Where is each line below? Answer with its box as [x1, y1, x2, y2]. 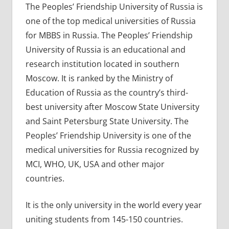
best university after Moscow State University [25, 101, 199, 112]
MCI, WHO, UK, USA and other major [25, 158, 165, 170]
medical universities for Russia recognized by [25, 144, 199, 155]
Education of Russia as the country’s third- [25, 86, 188, 98]
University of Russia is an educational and [25, 43, 186, 55]
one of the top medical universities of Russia [25, 15, 196, 27]
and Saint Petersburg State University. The [25, 115, 189, 127]
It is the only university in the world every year [25, 199, 202, 211]
